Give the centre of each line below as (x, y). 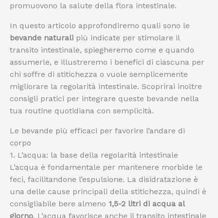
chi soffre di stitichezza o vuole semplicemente (99, 74)
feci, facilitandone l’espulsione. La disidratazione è (104, 179)
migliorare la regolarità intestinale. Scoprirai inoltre (106, 86)
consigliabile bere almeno (59, 204)
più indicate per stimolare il (127, 38)
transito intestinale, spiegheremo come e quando (102, 50)
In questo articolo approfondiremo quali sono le (100, 26)
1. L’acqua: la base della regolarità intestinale (94, 155)
